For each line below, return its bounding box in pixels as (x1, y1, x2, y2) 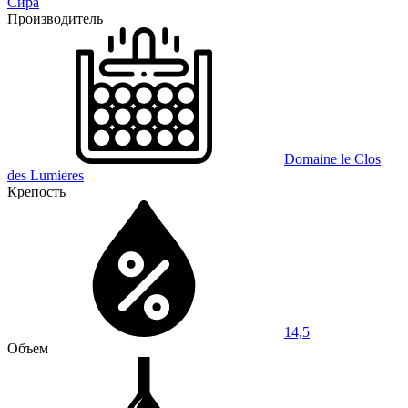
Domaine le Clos (284, 150, 381, 167)
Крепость (7, 183, 66, 199)
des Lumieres (7, 167, 84, 183)
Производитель (7, 10, 103, 26)
